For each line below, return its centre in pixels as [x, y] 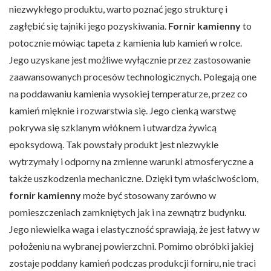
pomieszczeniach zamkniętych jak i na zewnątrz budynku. [128, 212]
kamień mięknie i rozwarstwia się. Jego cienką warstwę [122, 110]
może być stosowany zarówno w [149, 195]
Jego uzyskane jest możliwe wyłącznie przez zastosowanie [130, 59]
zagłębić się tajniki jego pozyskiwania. [89, 25]
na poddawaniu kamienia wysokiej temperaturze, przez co [128, 93]
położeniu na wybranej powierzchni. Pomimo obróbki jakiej [131, 246]
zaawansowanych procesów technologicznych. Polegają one [133, 76]
